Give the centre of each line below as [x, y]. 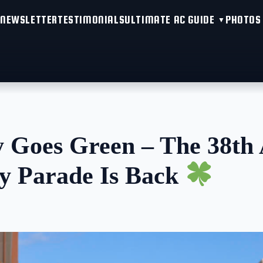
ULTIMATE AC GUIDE [170, 20]
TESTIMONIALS [91, 20]
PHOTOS [243, 20]
